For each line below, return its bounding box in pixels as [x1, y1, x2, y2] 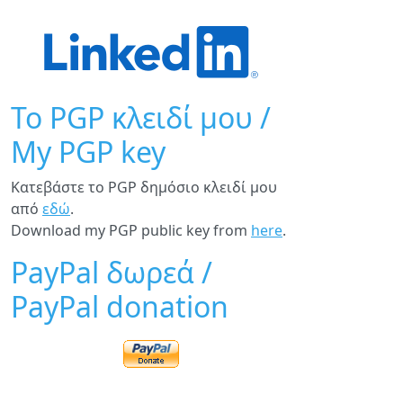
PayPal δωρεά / [11, 253, 212, 291]
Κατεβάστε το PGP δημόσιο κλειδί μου [11, 177, 277, 197]
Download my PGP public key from [11, 220, 251, 240]
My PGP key [11, 132, 166, 171]
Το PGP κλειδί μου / [11, 98, 271, 137]
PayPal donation [11, 287, 228, 326]
